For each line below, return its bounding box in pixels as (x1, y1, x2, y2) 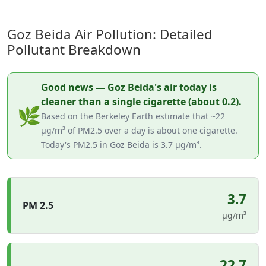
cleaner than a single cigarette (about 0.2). (41, 95, 242, 108)
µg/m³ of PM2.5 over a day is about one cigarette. (41, 125, 237, 136)
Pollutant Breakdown (7, 40, 141, 59)
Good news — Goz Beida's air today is (41, 81, 217, 94)
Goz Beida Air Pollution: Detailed (7, 25, 213, 43)
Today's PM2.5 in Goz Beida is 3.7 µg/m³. (41, 139, 202, 150)
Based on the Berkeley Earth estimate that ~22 (41, 110, 225, 122)
